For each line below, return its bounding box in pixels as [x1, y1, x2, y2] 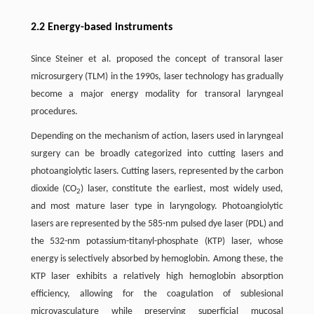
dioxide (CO [30, 184, 77, 194]
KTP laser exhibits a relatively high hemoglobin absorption [30, 271, 284, 282]
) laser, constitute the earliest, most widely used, [81, 184, 284, 194]
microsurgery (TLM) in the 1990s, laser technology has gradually [30, 71, 284, 82]
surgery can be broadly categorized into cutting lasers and [30, 149, 284, 159]
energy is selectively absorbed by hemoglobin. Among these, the [30, 254, 284, 264]
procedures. [30, 107, 78, 117]
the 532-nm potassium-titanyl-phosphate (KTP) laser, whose [30, 236, 284, 247]
